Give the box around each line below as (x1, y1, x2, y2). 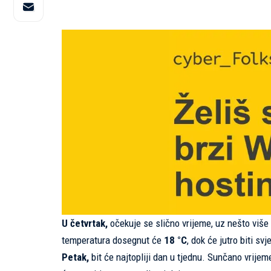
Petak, (62, 251, 89, 264)
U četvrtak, (62, 217, 108, 230)
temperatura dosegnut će (62, 234, 164, 247)
